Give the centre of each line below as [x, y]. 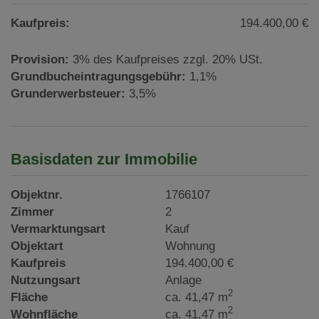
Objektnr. [37, 194]
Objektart [37, 246]
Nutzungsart [46, 280]
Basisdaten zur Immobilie [104, 159]
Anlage [184, 280]
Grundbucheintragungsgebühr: [98, 76]
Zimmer [32, 211]
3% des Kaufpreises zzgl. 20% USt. [168, 59]
